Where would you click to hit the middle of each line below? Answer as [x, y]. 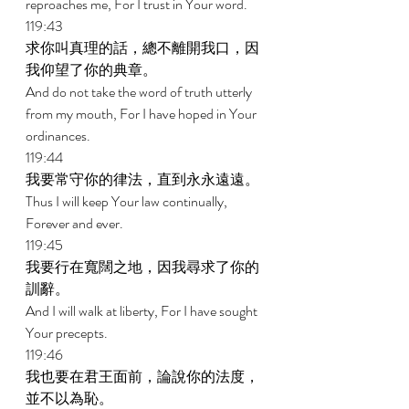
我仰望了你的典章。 [93, 70]
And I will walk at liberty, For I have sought [143, 311]
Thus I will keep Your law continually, [128, 201]
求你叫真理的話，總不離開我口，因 [142, 48]
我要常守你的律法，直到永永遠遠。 [144, 179]
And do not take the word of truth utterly [140, 92]
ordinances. [59, 136]
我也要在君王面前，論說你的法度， [142, 377]
